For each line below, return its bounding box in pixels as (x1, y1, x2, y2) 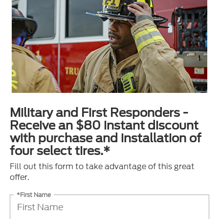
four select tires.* (10, 143, 110, 158)
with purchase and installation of (10, 131, 201, 145)
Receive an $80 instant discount (10, 118, 198, 132)
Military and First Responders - (10, 105, 188, 120)
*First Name (17, 190, 51, 199)
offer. (10, 171, 29, 183)
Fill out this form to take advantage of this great (10, 160, 195, 172)
